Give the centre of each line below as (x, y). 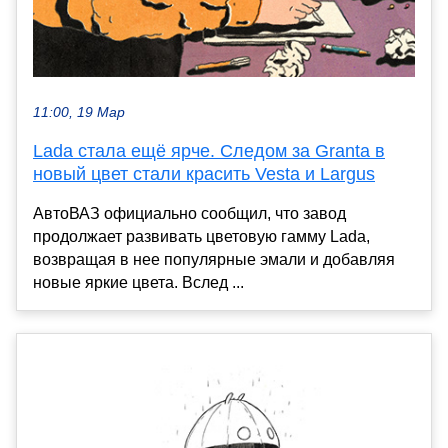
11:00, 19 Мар (79, 112)
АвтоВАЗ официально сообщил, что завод (189, 213)
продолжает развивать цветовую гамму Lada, (201, 236)
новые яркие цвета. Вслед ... (138, 282)
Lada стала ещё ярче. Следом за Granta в (209, 150)
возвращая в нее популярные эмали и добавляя (214, 259)
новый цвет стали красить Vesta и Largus (204, 173)
